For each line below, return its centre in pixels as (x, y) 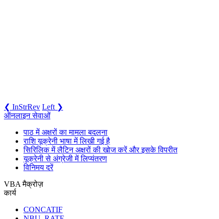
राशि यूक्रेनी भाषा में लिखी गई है (67, 141)
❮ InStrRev (22, 107)
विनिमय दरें (38, 167)
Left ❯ (53, 107)
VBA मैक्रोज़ (23, 184)
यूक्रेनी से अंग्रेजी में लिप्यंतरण (65, 158)
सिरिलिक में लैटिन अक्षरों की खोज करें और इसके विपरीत (100, 150)
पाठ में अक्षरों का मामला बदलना (66, 132)
